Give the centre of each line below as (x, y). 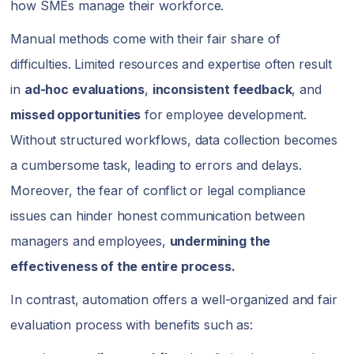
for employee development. (224, 115)
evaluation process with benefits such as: (132, 325)
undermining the (220, 241)
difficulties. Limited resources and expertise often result (171, 64)
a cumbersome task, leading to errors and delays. (156, 165)
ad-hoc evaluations (85, 89)
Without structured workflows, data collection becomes (174, 140)
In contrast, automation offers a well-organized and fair (174, 299)
